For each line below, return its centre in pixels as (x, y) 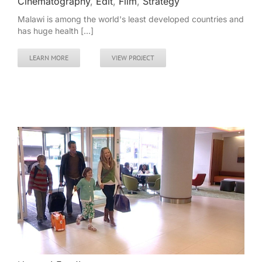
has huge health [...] (56, 31)
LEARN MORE (49, 58)
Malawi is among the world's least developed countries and (131, 19)
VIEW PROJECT (133, 58)
